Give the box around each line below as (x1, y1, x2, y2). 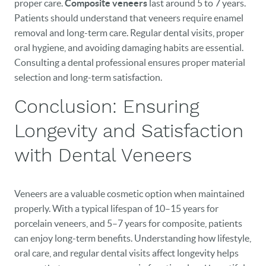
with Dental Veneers (14, 144, 192, 166)
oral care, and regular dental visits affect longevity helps (14, 248, 239, 258)
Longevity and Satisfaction (14, 119, 243, 142)
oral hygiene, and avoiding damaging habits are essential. (14, 42, 243, 53)
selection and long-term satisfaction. (14, 72, 162, 83)
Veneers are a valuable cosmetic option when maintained (14, 188, 245, 199)
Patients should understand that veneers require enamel (14, 12, 243, 23)
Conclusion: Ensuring (14, 95, 199, 118)
